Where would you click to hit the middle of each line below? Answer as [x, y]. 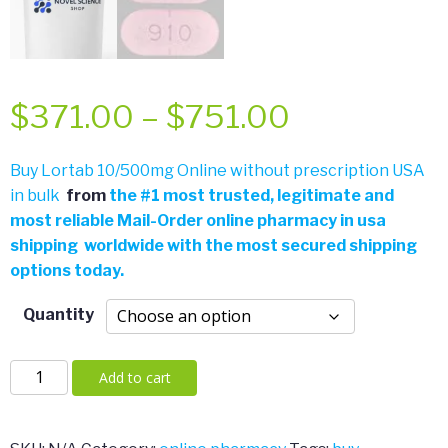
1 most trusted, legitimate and [272, 195]
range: [333, 166]
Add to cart [135, 377]
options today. [67, 270]
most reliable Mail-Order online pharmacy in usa [198, 220]
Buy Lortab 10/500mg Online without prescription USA [217, 170]
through [347, 268]
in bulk [35, 195]
